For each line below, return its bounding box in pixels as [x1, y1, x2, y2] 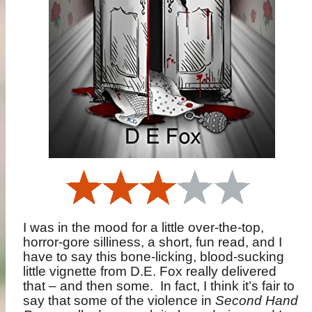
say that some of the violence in [23, 292, 216, 308]
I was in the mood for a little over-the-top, [23, 219, 265, 235]
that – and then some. [23, 278, 154, 293]
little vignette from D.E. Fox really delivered [23, 263, 277, 279]
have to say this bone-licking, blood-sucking [23, 249, 285, 264]
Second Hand [215, 292, 299, 308]
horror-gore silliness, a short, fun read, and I [23, 234, 283, 249]
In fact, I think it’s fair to [160, 278, 295, 293]
